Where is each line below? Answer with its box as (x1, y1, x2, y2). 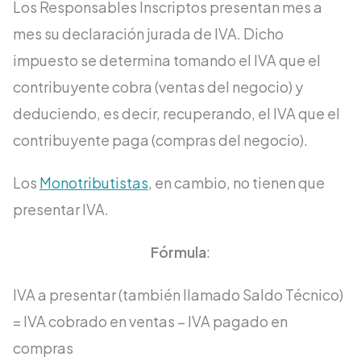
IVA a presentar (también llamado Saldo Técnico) (13, 285, 343, 305)
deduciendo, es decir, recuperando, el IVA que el (13, 104, 340, 123)
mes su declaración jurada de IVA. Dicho (13, 24, 284, 44)
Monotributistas (39, 173, 148, 193)
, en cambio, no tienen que (148, 173, 325, 193)
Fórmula (151, 243, 206, 262)
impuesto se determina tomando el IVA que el (13, 51, 321, 70)
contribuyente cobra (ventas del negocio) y (13, 77, 303, 97)
